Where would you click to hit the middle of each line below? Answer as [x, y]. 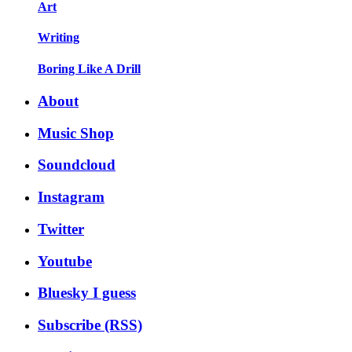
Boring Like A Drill [89, 68]
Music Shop [76, 133]
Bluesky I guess [87, 293]
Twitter [61, 229]
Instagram [71, 197]
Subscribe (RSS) [90, 325]
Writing [59, 38]
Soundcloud [77, 165]
